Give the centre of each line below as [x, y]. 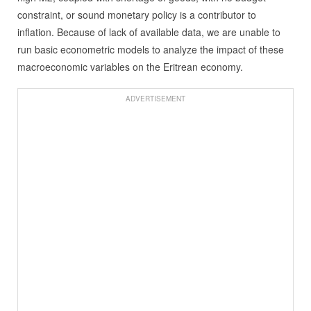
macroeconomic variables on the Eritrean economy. [130, 67]
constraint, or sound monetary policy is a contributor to [136, 15]
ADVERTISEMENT [155, 99]
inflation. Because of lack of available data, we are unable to [149, 32]
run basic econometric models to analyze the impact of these [150, 50]
